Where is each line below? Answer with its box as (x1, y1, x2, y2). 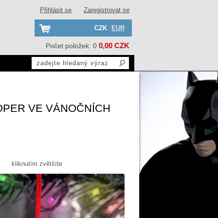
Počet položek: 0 (46, 42, 97, 50)
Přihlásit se (40, 6, 72, 14)
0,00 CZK (99, 41, 129, 50)
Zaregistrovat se (84, 6, 129, 14)
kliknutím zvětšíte (12, 160, 62, 167)
